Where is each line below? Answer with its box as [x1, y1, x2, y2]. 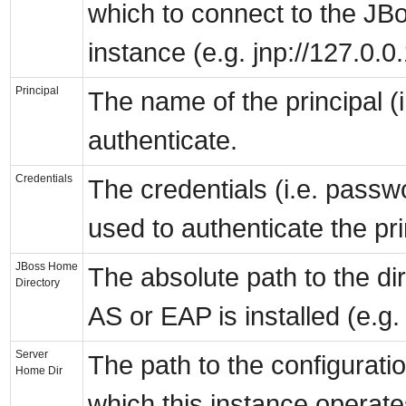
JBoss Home [15, 260, 78, 274]
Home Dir [15, 364, 63, 378]
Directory [15, 276, 60, 290]
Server [15, 348, 48, 362]
